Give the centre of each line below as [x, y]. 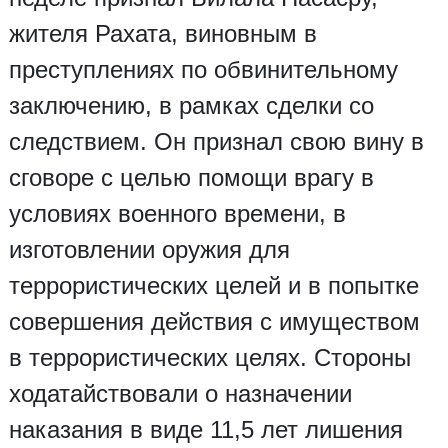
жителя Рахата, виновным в [162, 33]
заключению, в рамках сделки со [191, 105]
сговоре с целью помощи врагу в [191, 177]
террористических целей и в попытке [213, 285]
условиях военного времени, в [177, 213]
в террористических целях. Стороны [209, 357]
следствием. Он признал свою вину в [216, 141]
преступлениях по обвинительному [203, 69]
